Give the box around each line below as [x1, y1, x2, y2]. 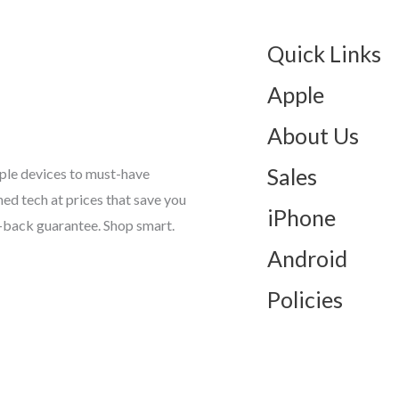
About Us [266, 121, 359, 149]
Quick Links [266, 39, 381, 67]
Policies [266, 285, 343, 313]
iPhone [266, 203, 336, 231]
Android [266, 244, 347, 272]
